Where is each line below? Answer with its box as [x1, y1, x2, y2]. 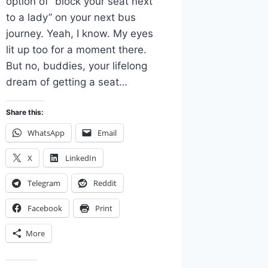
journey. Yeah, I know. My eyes [6, 28, 154, 40]
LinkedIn [65, 153, 97, 164]
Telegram [28, 178, 61, 189]
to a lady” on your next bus [6, 11, 136, 24]
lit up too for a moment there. [6, 44, 147, 56]
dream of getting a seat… [6, 76, 128, 89]
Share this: [6, 108, 44, 117]
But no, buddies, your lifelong [6, 60, 148, 72]
